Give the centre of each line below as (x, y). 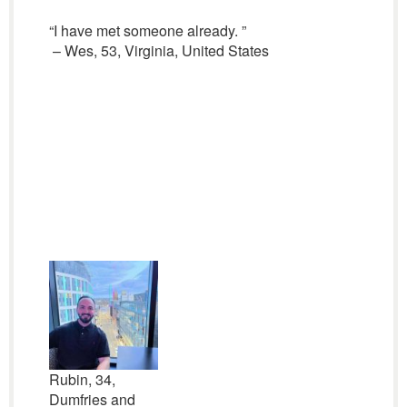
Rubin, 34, (82, 379)
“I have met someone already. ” (147, 30)
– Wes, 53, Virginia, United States (159, 50)
